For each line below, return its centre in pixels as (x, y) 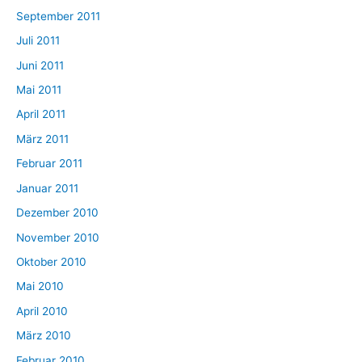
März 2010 (44, 336)
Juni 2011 (40, 65)
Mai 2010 (40, 286)
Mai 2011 (39, 90)
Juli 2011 (38, 41)
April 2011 (41, 114)
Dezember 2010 (57, 213)
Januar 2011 (47, 188)
